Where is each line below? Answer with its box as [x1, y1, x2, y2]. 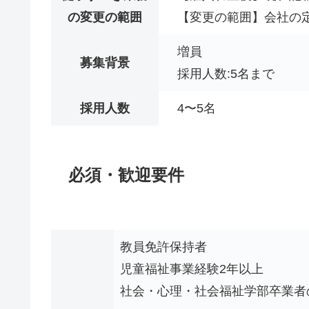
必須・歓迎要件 [68, 166, 184, 185]
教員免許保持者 [120, 240, 207, 255]
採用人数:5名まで [177, 66, 275, 81]
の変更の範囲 [68, 10, 142, 24]
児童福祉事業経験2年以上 [120, 262, 263, 277]
